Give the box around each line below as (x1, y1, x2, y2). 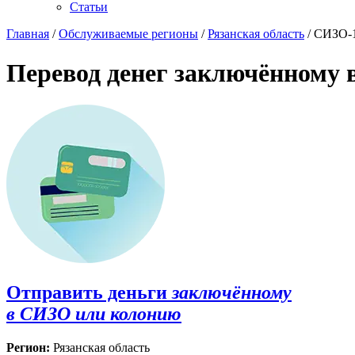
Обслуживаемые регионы (59, 27, 198, 41)
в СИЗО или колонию (6, 303, 181, 325)
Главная (6, 27, 49, 41)
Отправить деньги (6, 282, 167, 303)
